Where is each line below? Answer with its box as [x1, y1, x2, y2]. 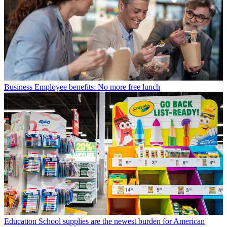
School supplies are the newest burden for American [39, 217, 205, 226]
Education [4, 217, 36, 226]
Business [4, 83, 32, 92]
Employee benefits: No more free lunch [34, 83, 160, 92]
